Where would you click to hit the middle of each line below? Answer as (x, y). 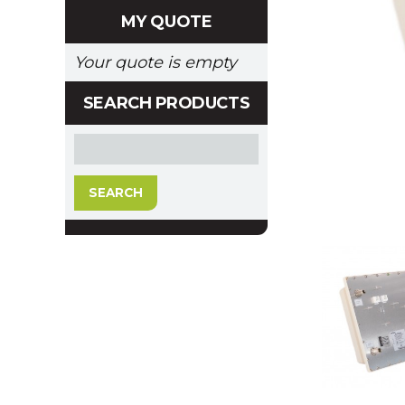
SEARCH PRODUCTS (166, 103)
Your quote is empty (155, 62)
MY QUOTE (166, 22)
